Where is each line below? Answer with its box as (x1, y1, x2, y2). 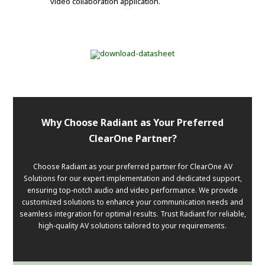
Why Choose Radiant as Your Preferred (41, 116, 224, 130)
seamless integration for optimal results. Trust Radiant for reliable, (19, 209, 246, 219)
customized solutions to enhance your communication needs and (22, 197, 243, 208)
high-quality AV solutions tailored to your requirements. (38, 221, 227, 231)
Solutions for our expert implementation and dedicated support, (23, 173, 242, 184)
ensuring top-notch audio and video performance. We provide (27, 185, 238, 196)
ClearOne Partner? (88, 132, 177, 146)
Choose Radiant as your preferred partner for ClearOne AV (33, 161, 232, 172)
